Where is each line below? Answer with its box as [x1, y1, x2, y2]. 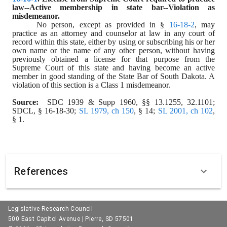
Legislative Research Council [8, 205, 93, 212]
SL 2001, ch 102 [158, 106, 213, 115]
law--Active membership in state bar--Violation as [12, 3, 215, 12]
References [14, 165, 68, 177]
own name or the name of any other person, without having [12, 46, 215, 55]
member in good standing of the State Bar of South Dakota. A [12, 72, 215, 81]
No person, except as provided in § [36, 20, 169, 29]
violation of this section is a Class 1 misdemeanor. [12, 81, 170, 89]
